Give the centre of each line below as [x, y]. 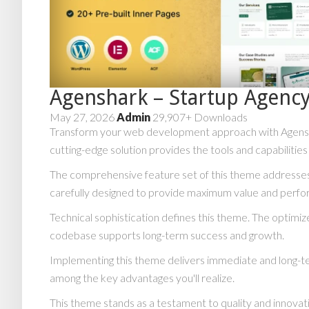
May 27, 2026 [83, 117]
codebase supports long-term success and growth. [167, 235]
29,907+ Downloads [200, 117]
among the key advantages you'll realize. [142, 278]
